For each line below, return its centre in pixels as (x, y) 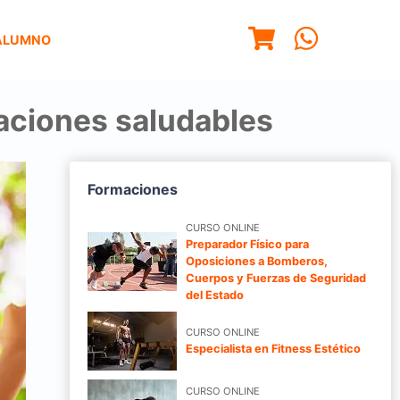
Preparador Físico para (247, 244)
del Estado (215, 295)
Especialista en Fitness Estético (273, 348)
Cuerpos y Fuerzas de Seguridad (276, 278)
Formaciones (133, 189)
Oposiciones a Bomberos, (257, 261)
